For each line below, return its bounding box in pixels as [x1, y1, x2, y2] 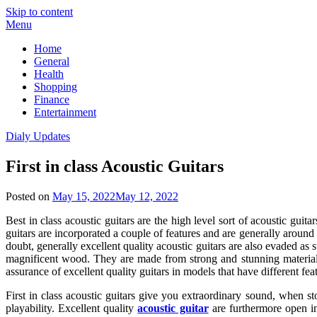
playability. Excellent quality [6, 301, 138, 314]
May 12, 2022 [115, 190, 178, 202]
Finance [34, 93, 69, 105]
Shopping [34, 81, 77, 93]
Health [34, 68, 64, 80]
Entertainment [34, 106, 96, 118]
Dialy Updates [6, 130, 70, 142]
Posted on [6, 190, 52, 202]
